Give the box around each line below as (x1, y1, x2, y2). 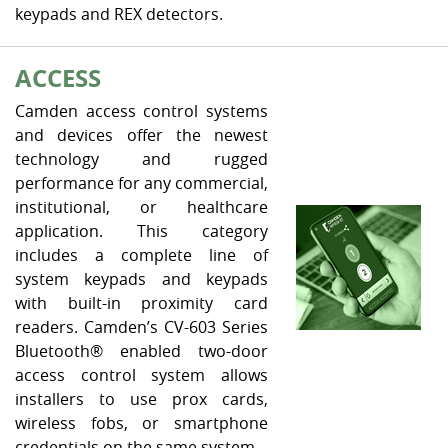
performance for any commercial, (15, 172, 268, 194)
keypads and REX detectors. (15, 3, 223, 25)
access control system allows (15, 364, 268, 386)
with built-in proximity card (15, 292, 268, 314)
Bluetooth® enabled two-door (15, 340, 268, 362)
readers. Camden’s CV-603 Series (15, 316, 268, 338)
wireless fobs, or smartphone (15, 412, 268, 434)
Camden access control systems (15, 100, 268, 122)
